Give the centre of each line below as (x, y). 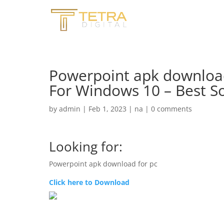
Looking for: (86, 146)
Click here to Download (89, 182)
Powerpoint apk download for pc (103, 164)
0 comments (171, 109)
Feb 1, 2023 (107, 109)
